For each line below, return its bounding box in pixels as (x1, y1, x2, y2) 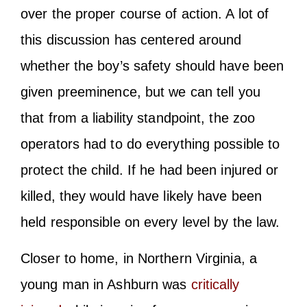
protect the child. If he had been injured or (21, 162, 279, 178)
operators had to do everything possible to (21, 136, 280, 152)
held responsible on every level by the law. (21, 214, 280, 230)
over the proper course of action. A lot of (21, 6, 269, 22)
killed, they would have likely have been (21, 188, 262, 204)
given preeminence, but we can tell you (21, 84, 260, 100)
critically (191, 276, 240, 292)
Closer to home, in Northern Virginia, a (21, 250, 257, 266)
